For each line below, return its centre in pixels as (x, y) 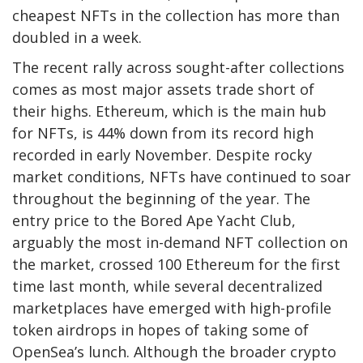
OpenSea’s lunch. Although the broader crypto (174, 352)
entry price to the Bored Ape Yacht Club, (154, 220)
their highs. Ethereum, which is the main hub (169, 111)
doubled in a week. (79, 37)
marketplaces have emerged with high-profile (172, 308)
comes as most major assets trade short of (163, 89)
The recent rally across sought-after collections (178, 67)
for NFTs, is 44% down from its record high (163, 133)
